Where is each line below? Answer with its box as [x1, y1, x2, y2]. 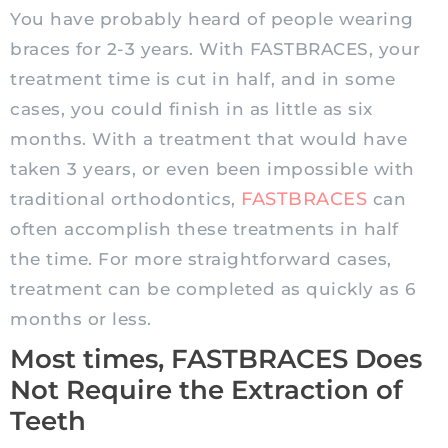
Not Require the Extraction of [10, 374, 403, 407]
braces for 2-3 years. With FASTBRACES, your [10, 39, 421, 60]
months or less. [10, 309, 152, 330]
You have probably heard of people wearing [10, 9, 414, 30]
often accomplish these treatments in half [10, 219, 399, 240]
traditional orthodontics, [10, 189, 241, 210]
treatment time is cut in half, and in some [10, 69, 395, 90]
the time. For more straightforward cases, [10, 249, 392, 270]
